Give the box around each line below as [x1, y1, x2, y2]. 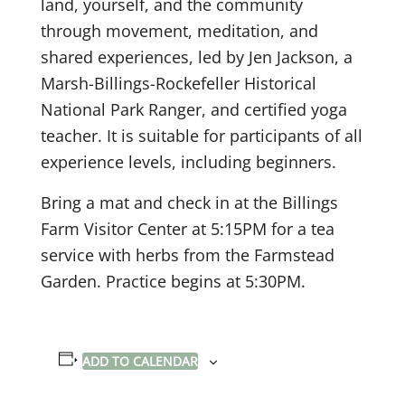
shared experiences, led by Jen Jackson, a [41, 45, 353, 68]
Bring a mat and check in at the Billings [41, 191, 338, 213]
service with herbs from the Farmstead [41, 243, 334, 266]
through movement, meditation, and [41, 19, 318, 42]
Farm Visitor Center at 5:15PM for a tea [41, 217, 334, 240]
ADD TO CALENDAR [81, 352, 198, 370]
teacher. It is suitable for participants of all [41, 124, 363, 146]
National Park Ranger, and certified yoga [41, 98, 347, 120]
